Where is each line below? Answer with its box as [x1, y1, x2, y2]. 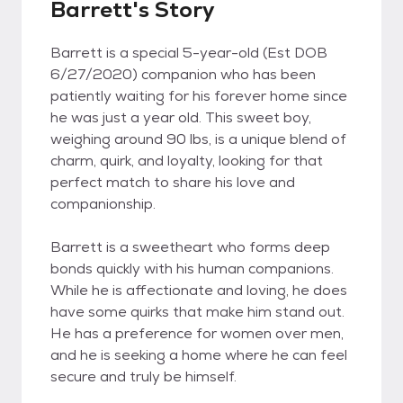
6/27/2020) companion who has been [50, 65, 316, 84]
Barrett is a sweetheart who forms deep [50, 237, 330, 256]
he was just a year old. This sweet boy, [50, 108, 311, 127]
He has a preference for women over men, [50, 324, 344, 343]
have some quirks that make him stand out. [50, 302, 345, 321]
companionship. [50, 194, 156, 213]
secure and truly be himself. [50, 367, 237, 386]
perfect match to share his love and [50, 173, 295, 192]
